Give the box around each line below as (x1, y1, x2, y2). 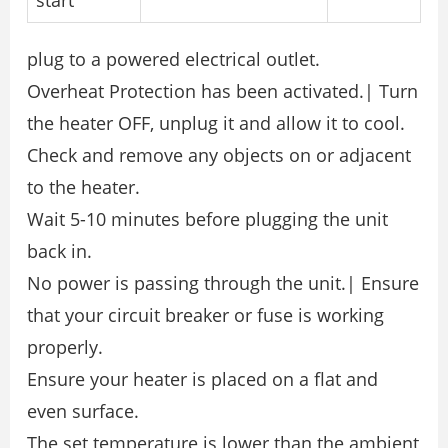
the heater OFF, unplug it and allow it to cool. (27, 111, 405, 136)
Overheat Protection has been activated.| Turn (27, 79, 418, 104)
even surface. (27, 399, 139, 424)
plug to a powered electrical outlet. (27, 47, 320, 72)
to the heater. (27, 175, 140, 200)
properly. (27, 335, 103, 360)
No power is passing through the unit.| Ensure (27, 271, 419, 296)
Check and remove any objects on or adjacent (27, 143, 411, 168)
